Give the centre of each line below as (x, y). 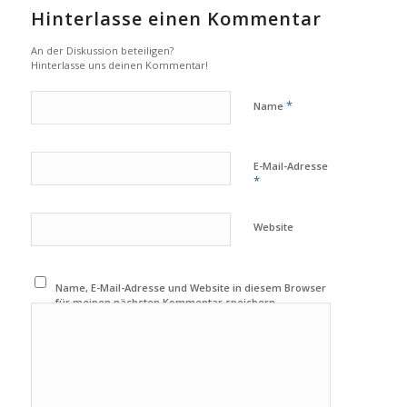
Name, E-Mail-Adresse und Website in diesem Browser (191, 288)
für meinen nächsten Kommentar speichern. (167, 303)
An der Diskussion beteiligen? (102, 51)
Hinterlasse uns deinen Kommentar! (119, 65)
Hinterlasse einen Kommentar (176, 19)
